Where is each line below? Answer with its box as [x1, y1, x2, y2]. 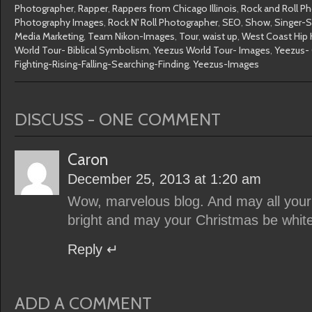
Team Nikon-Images [88, 30, 175, 42]
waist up [203, 30, 237, 42]
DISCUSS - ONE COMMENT [15, 109, 221, 130]
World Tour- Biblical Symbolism [15, 44, 149, 56]
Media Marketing [15, 30, 84, 42]
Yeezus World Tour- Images [153, 44, 270, 56]
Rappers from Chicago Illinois [112, 2, 237, 15]
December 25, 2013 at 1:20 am [68, 171, 261, 187]
